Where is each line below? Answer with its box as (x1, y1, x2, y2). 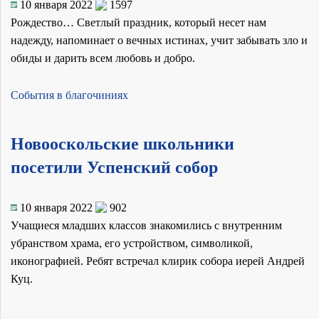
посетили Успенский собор (11, 158, 218, 177)
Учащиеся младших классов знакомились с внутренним (11, 219, 282, 231)
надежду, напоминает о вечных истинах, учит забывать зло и (11, 34, 308, 47)
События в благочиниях (11, 89, 128, 102)
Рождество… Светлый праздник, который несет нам (11, 16, 266, 29)
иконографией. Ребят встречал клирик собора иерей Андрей (11, 254, 305, 267)
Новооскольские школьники (11, 135, 234, 154)
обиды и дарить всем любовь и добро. (11, 52, 195, 65)
